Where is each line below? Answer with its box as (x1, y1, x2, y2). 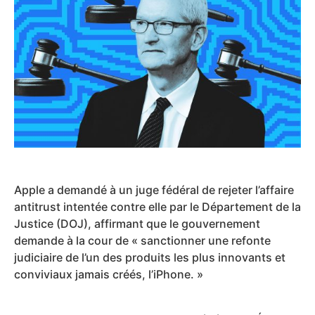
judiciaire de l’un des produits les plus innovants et (14, 250, 285, 264)
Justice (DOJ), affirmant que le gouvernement (14, 216, 260, 231)
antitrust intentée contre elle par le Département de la (14, 199, 301, 214)
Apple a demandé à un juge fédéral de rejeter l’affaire (14, 182, 294, 197)
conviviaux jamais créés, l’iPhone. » (14, 266, 203, 281)
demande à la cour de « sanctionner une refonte (14, 233, 271, 247)
